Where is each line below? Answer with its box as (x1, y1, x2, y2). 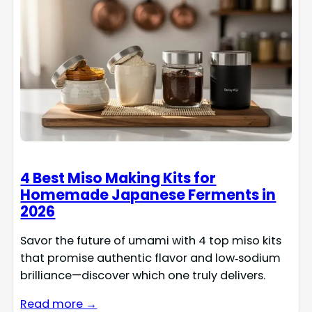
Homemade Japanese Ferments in (20, 184, 276, 205)
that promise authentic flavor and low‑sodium (20, 249, 281, 266)
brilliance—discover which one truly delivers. (20, 267, 266, 283)
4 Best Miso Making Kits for (20, 167, 217, 188)
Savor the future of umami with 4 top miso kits (20, 232, 282, 249)
